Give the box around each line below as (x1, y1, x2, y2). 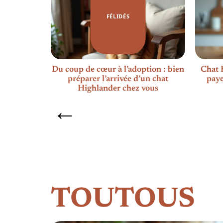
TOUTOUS (51, 186, 195, 214)
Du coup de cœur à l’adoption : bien (52, 65, 184, 74)
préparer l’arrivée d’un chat (68, 75, 168, 84)
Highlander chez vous (78, 84, 158, 93)
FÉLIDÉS (106, 12, 130, 20)
